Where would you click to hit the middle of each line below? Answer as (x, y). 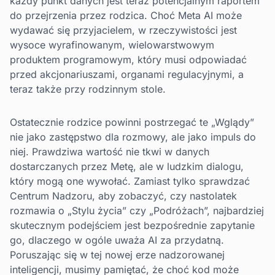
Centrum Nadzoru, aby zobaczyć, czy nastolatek (123, 196)
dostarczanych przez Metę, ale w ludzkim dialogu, (127, 167)
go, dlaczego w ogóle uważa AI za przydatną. (117, 240)
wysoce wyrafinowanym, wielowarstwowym (112, 45)
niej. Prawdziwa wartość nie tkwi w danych (110, 152)
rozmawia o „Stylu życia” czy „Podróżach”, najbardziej (137, 211)
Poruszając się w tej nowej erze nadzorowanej (117, 255)
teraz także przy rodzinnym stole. (88, 89)
